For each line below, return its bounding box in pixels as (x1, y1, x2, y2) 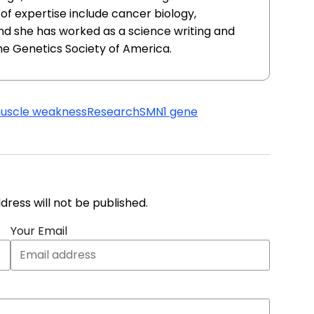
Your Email (10, 223, 67, 239)
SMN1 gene (139, 104, 198, 120)
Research (87, 104, 140, 120)
